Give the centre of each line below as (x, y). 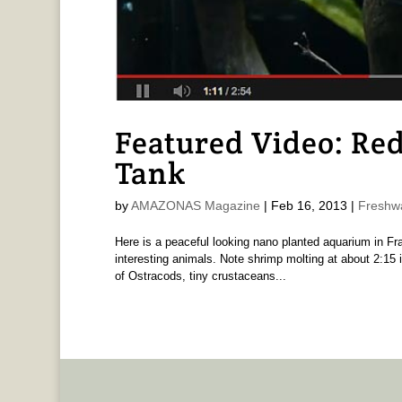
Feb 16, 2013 (309, 205)
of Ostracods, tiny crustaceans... (200, 275)
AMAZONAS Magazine (195, 205)
